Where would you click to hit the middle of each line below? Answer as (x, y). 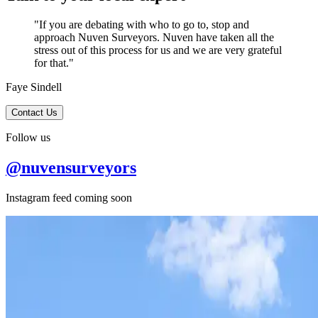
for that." (54, 63)
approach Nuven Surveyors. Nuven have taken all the (154, 38)
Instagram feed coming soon (69, 198)
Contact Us (34, 113)
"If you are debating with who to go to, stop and (142, 25)
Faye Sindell (34, 87)
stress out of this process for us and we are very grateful (158, 50)
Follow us (28, 138)
